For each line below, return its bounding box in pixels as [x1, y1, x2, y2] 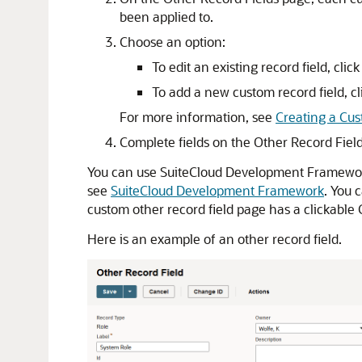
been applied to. [120, 8, 213, 25]
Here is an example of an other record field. [87, 230, 342, 247]
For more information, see [120, 108, 276, 125]
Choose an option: [120, 33, 225, 50]
